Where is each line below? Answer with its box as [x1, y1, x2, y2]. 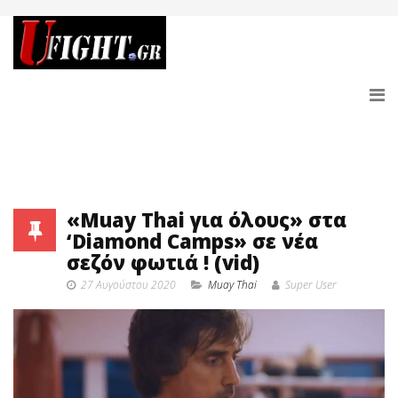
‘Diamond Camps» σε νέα [67, 227, 318, 254]
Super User [285, 277, 337, 292]
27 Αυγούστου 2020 [81, 277, 176, 292]
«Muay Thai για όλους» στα [67, 206, 346, 233]
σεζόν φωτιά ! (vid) [67, 249, 259, 275]
